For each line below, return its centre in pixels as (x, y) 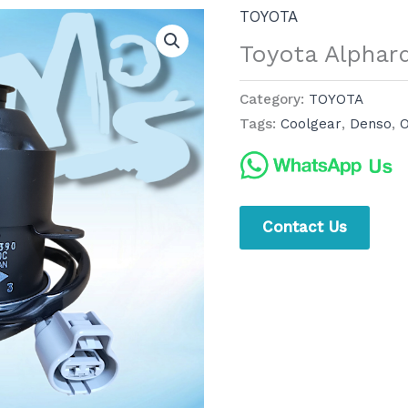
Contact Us (304, 226)
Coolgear (311, 124)
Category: (274, 100)
